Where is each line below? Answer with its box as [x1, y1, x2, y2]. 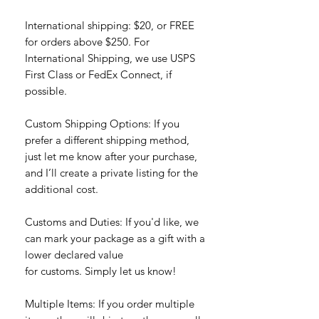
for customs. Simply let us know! [25, 263, 177, 278]
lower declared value [25, 247, 123, 261]
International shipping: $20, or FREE [25, 18, 194, 32]
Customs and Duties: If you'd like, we [25, 214, 199, 229]
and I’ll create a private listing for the [25, 165, 198, 179]
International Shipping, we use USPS [25, 51, 195, 65]
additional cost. [25, 182, 98, 196]
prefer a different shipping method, [25, 132, 189, 147]
